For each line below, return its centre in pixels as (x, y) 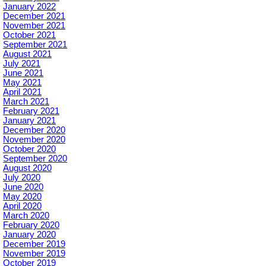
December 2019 (34, 244)
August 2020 (27, 168)
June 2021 (23, 73)
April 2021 (22, 92)
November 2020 (34, 140)
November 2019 (34, 254)
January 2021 (29, 121)
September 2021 (35, 45)
